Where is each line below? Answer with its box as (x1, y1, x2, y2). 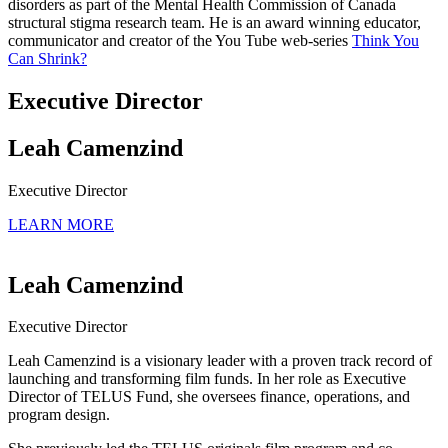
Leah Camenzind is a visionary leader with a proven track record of (8, 352, 432, 370)
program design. (8, 406, 110, 424)
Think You (352, 31, 419, 49)
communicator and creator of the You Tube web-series (8, 31, 352, 49)
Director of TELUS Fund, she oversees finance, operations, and (8, 388, 410, 406)
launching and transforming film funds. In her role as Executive (8, 370, 406, 388)
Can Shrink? (8, 49, 87, 67)
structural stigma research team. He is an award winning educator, (8, 13, 421, 31)
